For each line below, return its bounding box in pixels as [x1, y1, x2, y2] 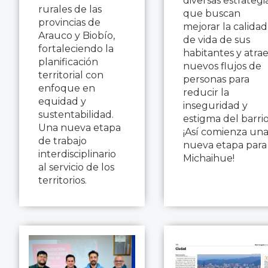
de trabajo [38, 135, 87, 147]
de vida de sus [183, 33, 250, 45]
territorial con [38, 69, 103, 81]
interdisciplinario [38, 148, 116, 160]
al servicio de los [38, 161, 114, 173]
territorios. [38, 174, 87, 186]
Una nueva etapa [38, 121, 121, 133]
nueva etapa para [183, 139, 267, 151]
